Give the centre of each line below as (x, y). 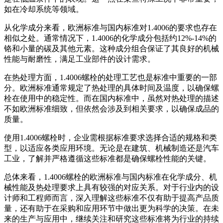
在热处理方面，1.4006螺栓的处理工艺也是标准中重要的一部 (111, 77)
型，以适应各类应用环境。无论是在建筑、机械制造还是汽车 (111, 148)
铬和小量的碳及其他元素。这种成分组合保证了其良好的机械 (111, 48)
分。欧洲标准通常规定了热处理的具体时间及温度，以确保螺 (111, 88)
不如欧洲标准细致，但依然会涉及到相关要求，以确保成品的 (111, 109)
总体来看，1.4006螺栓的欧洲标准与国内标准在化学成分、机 (111, 177)
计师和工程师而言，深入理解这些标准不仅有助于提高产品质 (111, 198)
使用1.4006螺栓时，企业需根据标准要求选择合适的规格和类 (111, 137)
